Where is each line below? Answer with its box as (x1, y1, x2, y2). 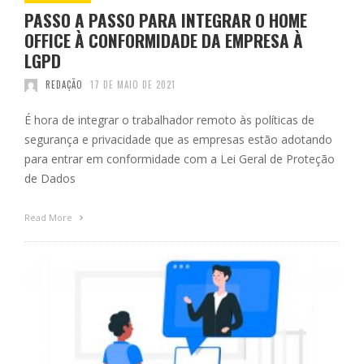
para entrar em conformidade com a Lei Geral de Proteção (24, 151, 335, 167)
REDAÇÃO (45, 78, 83, 92)
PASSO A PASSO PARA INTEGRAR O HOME (24, 7, 307, 33)
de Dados (24, 171, 76, 187)
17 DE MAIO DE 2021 (90, 78, 175, 92)
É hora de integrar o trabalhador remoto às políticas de (24, 112, 314, 128)
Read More (24, 211, 75, 224)
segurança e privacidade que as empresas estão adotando (24, 132, 332, 148)
